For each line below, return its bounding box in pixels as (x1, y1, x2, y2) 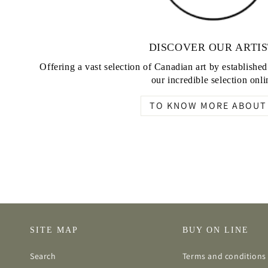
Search (30, 251, 56, 262)
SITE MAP (30, 226, 78, 235)
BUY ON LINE (182, 226, 249, 235)
